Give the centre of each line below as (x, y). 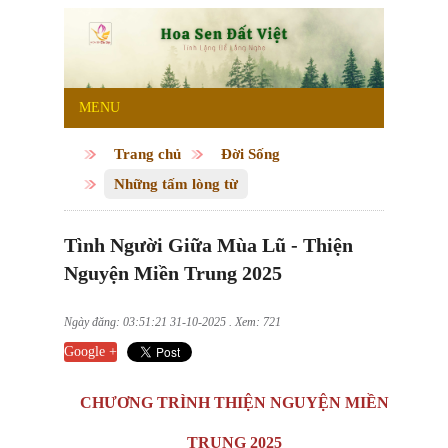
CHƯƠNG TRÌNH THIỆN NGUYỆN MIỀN (234, 403)
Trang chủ (147, 154)
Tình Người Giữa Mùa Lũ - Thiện (208, 245)
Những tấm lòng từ (176, 184)
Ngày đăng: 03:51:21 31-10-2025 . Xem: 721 (172, 322)
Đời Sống (250, 154)
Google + (90, 352)
